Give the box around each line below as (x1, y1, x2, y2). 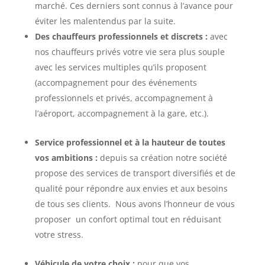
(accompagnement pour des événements (34, 77, 197, 88)
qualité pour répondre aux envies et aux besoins (34, 183, 228, 194)
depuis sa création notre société (97, 152, 227, 163)
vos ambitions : (34, 152, 98, 163)
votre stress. (34, 229, 83, 240)
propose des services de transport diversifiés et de (34, 167, 235, 179)
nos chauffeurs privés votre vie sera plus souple (34, 46, 225, 57)
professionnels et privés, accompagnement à (34, 92, 213, 104)
